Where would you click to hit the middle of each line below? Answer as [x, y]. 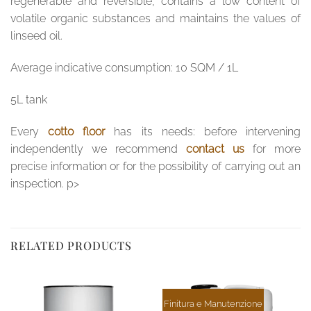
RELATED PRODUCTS [71, 245]
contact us [215, 149]
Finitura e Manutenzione [213, 303]
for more [272, 149]
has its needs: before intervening [203, 131]
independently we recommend [98, 149]
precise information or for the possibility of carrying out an [155, 166]
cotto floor [77, 131]
